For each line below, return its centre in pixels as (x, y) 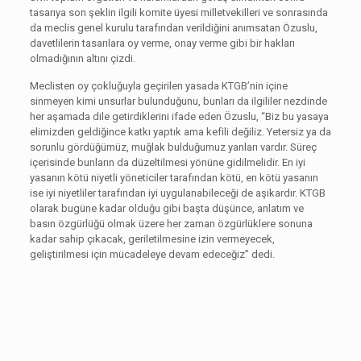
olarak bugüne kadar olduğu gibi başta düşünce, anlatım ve (166, 208)
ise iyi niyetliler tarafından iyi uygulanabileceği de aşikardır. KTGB (177, 193)
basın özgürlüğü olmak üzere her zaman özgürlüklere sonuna (171, 223)
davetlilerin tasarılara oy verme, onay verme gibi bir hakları (162, 43)
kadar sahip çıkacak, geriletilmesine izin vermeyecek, (152, 239)
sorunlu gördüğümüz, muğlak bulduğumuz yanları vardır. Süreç (173, 147)
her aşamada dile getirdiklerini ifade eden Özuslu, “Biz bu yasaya (179, 116)
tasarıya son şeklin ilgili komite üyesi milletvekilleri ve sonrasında (178, 12)
